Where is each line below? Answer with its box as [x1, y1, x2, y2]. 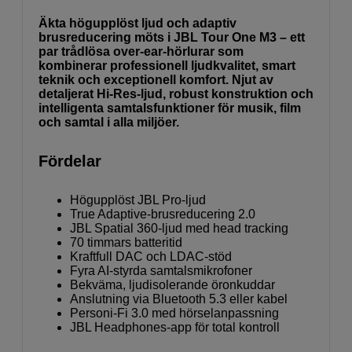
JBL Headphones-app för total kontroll [70, 320, 280, 334]
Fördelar [38, 152, 101, 170]
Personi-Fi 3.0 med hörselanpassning [70, 306, 279, 320]
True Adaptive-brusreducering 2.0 [70, 207, 255, 221]
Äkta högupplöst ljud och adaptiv [38, 16, 236, 30]
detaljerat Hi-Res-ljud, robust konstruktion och [38, 86, 313, 101]
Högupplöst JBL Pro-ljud [70, 192, 206, 207]
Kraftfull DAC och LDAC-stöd [70, 249, 232, 263]
